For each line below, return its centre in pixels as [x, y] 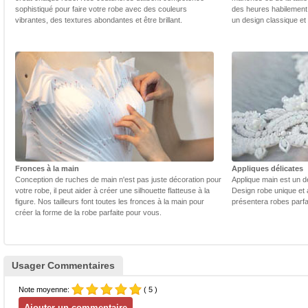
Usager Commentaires [63, 266]
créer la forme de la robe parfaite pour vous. [88, 213]
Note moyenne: [45, 290]
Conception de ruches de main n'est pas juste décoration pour [118, 180]
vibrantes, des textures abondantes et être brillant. [99, 20]
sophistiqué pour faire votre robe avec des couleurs [101, 9]
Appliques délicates [267, 169]
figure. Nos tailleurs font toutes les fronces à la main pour [110, 202]
